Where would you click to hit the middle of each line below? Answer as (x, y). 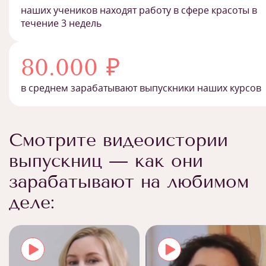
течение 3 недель (61, 23)
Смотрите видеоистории (118, 140)
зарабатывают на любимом (129, 182)
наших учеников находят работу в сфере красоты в (139, 10)
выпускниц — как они (106, 161)
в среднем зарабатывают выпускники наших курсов (141, 88)
